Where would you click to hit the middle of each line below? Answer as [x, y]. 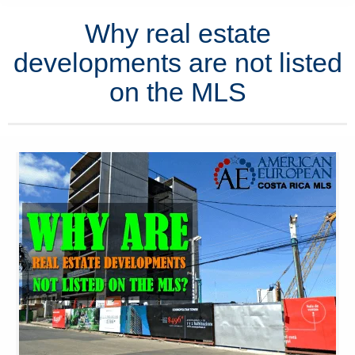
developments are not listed [177, 63]
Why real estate [177, 33]
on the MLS [177, 92]
